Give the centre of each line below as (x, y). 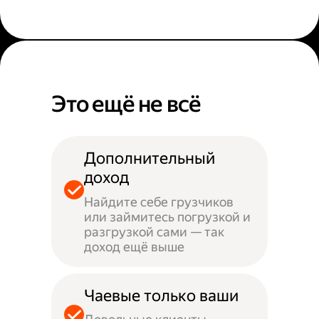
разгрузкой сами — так (154, 231)
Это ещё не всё (126, 105)
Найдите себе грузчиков (158, 202)
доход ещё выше (134, 246)
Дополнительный (149, 159)
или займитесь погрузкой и (167, 216)
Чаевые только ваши (161, 296)
